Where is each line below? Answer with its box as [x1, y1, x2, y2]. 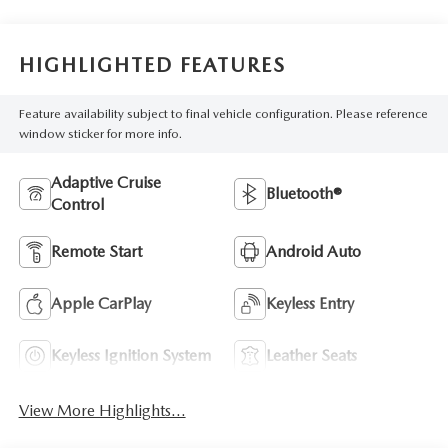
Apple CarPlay [50, 293, 151, 313]
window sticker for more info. [18, 126, 182, 142]
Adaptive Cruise [50, 172, 161, 192]
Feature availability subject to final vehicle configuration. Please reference [18, 106, 428, 122]
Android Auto [266, 241, 361, 261]
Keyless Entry [266, 293, 354, 313]
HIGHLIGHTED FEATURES [18, 53, 286, 78]
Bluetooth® [266, 183, 342, 203]
